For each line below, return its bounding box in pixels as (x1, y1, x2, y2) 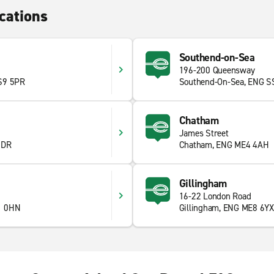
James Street (179, 127, 229, 139)
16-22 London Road (179, 190, 251, 202)
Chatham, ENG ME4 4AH (179, 139, 269, 151)
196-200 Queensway (179, 64, 255, 76)
